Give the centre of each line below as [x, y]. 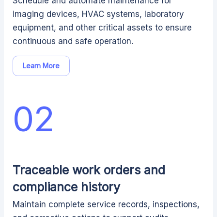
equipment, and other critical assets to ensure [102, 28]
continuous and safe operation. [73, 41]
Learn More [41, 66]
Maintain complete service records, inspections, [106, 204]
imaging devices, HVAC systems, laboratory [98, 14]
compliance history [66, 187]
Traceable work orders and [89, 170]
